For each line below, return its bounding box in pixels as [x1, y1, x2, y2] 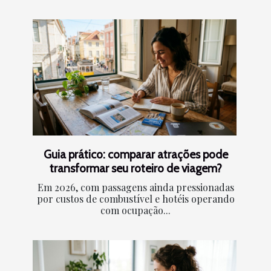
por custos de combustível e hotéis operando [36, 192, 235, 206]
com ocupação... [100, 204, 171, 217]
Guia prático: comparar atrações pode [43, 147, 228, 162]
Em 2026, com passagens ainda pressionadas [37, 181, 234, 194]
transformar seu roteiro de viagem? [49, 161, 222, 176]
